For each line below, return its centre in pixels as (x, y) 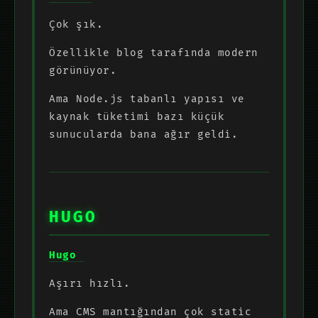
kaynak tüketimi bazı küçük (137, 116)
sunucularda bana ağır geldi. (143, 134)
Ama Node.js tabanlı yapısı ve (147, 99)
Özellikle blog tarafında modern (154, 53)
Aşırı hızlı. (89, 283)
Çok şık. (76, 24)
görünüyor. (83, 70)
